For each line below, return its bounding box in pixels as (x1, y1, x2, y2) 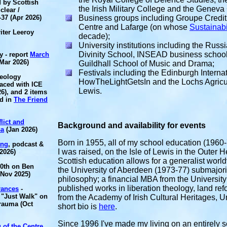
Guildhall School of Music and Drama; (79, 59, 214, 68)
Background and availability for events (58, 121, 206, 130)
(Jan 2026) (4, 126, 37, 133)
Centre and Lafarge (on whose (79, 23, 190, 31)
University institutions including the (79, 41, 205, 50)
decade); (79, 32, 110, 41)
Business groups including (79, 14, 176, 22)
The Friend (14, 96, 48, 103)
